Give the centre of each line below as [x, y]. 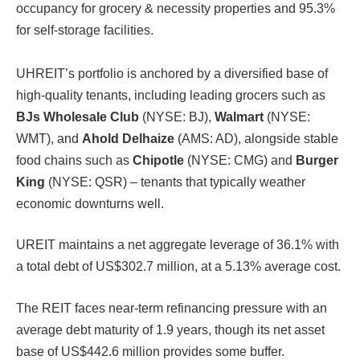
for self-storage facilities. [85, 30]
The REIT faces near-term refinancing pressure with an [172, 308]
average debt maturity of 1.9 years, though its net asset [170, 329]
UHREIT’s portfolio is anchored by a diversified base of [172, 73]
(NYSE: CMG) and [241, 160]
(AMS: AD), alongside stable [258, 138]
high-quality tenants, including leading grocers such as [171, 95]
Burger [317, 160]
